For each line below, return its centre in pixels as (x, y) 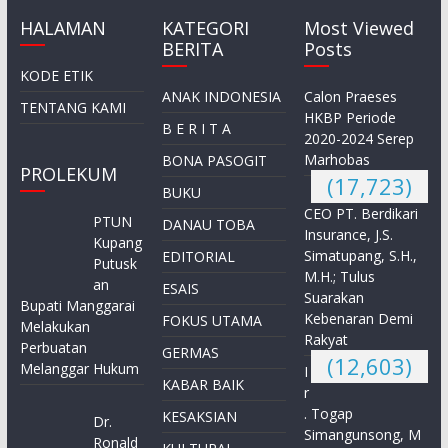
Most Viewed (359, 27)
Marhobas (337, 159)
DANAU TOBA (209, 224)
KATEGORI (206, 27)
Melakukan (54, 326)
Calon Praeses (351, 96)
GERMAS (191, 352)
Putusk (115, 263)
